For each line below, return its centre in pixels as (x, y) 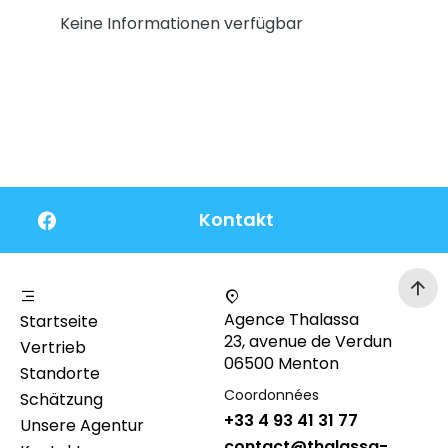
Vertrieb (53, 348)
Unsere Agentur (82, 426)
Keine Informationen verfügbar (181, 24)
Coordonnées (271, 395)
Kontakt (236, 220)
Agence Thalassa (291, 320)
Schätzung (61, 400)
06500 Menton (281, 364)
